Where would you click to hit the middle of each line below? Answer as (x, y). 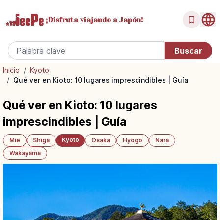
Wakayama (25, 153)
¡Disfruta (62, 19)
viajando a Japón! (110, 19)
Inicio (11, 70)
